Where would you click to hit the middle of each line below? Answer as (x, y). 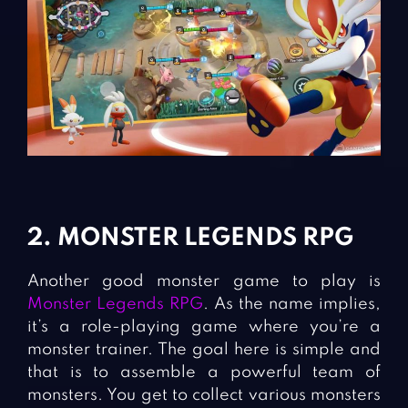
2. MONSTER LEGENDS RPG (190, 238)
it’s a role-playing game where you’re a (204, 326)
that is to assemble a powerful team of (204, 372)
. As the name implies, (292, 304)
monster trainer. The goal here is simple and (204, 349)
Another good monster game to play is (204, 281)
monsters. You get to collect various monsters (204, 395)
